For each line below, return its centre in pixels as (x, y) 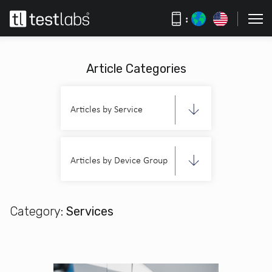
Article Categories (136, 69)
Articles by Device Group (119, 160)
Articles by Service (107, 109)
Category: (36, 211)
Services (88, 211)
